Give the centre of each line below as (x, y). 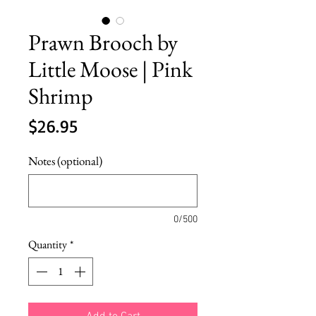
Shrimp (61, 96)
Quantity (48, 244)
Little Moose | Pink (110, 69)
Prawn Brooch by (103, 42)
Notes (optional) (65, 160)
